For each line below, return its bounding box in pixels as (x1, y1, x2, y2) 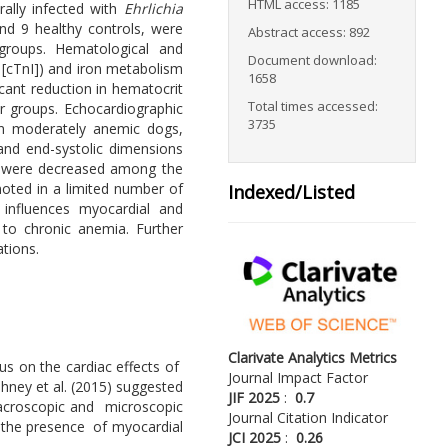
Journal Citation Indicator (227, 407, 388, 427)
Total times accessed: (247, 97, 378, 116)
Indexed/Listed (227, 180, 355, 205)
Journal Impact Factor (227, 367, 368, 387)
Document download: (247, 51, 377, 70)
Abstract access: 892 (247, 23, 370, 42)
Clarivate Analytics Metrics (227, 347, 397, 367)
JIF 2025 (227, 387, 280, 407)
